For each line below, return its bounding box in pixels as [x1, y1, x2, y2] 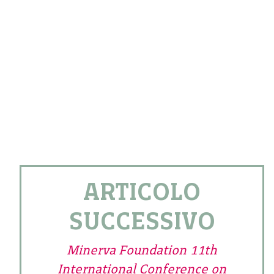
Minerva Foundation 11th [67, 242, 217, 258]
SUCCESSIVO [68, 206, 215, 236]
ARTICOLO [83, 177, 201, 207]
